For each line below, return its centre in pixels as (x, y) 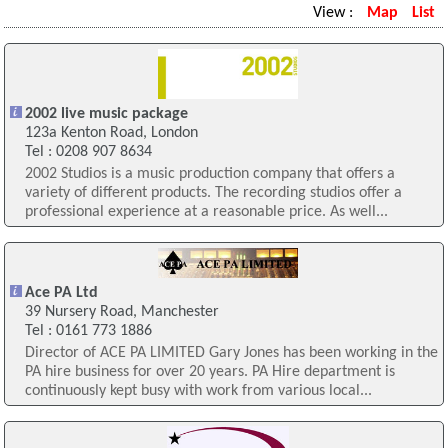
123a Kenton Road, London (111, 133)
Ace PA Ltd (61, 292)
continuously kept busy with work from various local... (198, 390)
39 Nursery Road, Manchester (121, 311)
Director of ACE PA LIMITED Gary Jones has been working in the (231, 352)
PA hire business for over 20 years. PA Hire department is (209, 371)
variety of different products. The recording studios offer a (213, 193)
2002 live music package (106, 114)
